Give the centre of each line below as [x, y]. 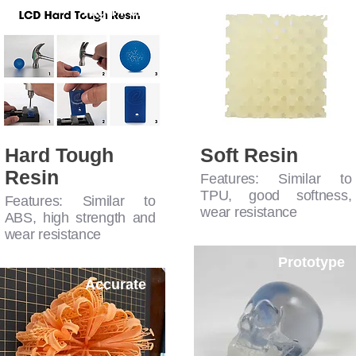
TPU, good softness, [276, 196]
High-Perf [115, 12]
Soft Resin [250, 155]
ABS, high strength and [80, 218]
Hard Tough [59, 155]
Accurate [115, 285]
